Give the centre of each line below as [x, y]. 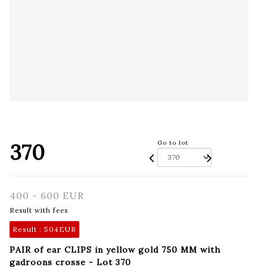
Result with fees [39, 210]
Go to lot [173, 142]
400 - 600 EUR [47, 195]
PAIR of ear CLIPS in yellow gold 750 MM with [115, 249]
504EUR [60, 229]
